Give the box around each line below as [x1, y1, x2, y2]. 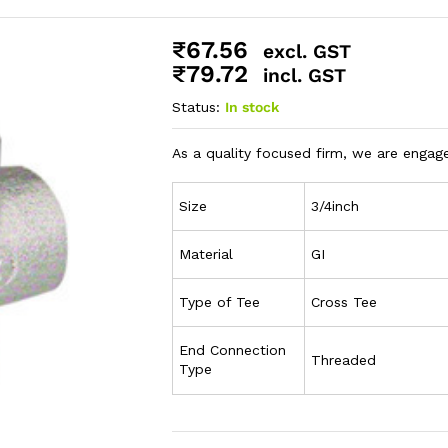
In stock [225, 99, 280, 116]
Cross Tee [311, 294, 378, 311]
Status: [172, 99, 221, 116]
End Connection [179, 342, 287, 359]
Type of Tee [179, 294, 261, 311]
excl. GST [263, 40, 352, 64]
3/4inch [311, 198, 360, 215]
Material [179, 246, 234, 263]
